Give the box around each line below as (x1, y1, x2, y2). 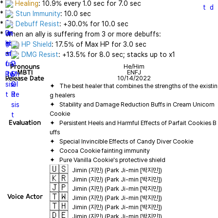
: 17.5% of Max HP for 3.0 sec (52, 40, 147, 48)
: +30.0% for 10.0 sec (59, 20, 129, 28)
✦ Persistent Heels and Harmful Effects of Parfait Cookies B (50, 119, 217, 127)
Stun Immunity (16, 10, 61, 18)
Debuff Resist (16, 20, 60, 28)
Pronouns (10, 62, 40, 71)
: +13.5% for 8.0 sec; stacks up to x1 (58, 51, 176, 58)
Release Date (5, 74, 44, 82)
